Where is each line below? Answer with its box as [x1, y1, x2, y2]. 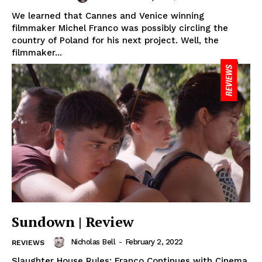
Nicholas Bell [70, 237, 115, 247]
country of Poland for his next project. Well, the [12, 35, 219, 46]
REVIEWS [12, 239, 44, 247]
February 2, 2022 [125, 237, 183, 247]
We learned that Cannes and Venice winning [12, 11, 204, 22]
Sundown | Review [12, 212, 134, 231]
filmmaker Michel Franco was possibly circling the [12, 23, 228, 34]
